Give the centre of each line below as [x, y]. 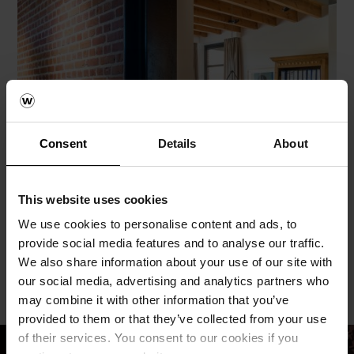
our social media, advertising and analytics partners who [173, 281]
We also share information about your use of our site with [175, 262]
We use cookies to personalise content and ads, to [158, 224]
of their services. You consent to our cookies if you [158, 338]
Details [177, 143]
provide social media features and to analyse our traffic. [171, 243]
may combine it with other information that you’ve [154, 300]
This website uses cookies [93, 199]
